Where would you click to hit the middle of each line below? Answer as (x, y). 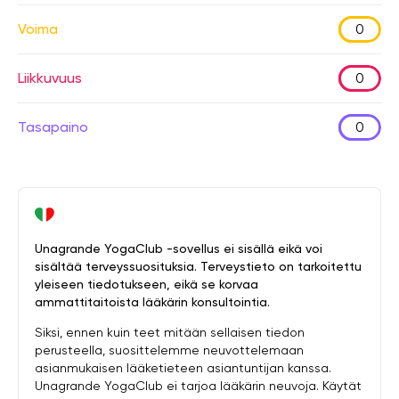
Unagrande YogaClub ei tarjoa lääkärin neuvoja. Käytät (198, 386)
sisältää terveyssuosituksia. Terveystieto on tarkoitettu (198, 266)
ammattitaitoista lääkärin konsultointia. (152, 302)
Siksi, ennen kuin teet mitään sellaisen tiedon (170, 332)
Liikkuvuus (50, 78)
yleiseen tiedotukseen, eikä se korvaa (147, 284)
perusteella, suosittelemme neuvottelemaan (169, 350)
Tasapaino (53, 127)
